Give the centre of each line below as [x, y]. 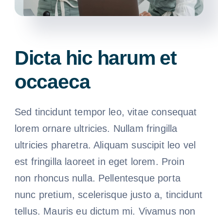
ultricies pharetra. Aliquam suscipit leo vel [105, 145]
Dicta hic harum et [95, 58]
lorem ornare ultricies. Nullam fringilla [96, 128]
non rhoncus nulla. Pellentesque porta [97, 178]
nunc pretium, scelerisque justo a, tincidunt [109, 194]
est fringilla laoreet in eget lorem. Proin [99, 161]
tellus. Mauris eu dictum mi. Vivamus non [105, 211]
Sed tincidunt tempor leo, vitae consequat [106, 112]
